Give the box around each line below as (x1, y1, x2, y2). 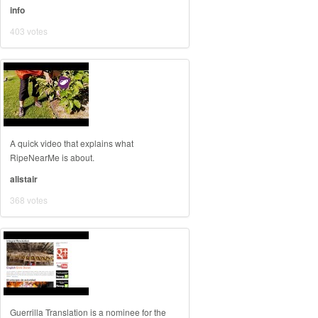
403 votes (10, 25, 48, 37)
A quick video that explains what (10, 137, 133, 149)
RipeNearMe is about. (10, 151, 94, 163)
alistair (10, 172, 38, 185)
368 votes (10, 194, 48, 206)
